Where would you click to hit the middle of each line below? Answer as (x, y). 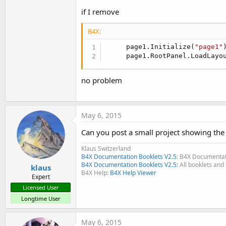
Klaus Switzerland (106, 148)
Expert (41, 177)
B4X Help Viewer (133, 173)
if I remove (100, 11)
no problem (102, 80)
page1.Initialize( (151, 46)
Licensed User (41, 187)
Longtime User (41, 199)
